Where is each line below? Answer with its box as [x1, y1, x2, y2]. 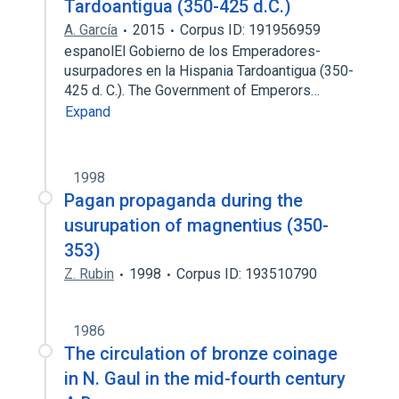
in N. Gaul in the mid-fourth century [64, 368, 346, 389]
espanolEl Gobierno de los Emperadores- [64, 43, 321, 60]
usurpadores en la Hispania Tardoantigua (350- [64, 62, 354, 79]
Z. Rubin [64, 265, 114, 282]
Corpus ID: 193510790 [176, 265, 317, 282]
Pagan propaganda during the [64, 190, 303, 211]
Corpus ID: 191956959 [180, 21, 321, 38]
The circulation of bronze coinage [64, 343, 338, 364]
